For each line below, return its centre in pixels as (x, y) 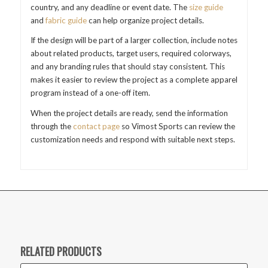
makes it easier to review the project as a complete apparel (134, 80)
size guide (206, 7)
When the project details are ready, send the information (129, 113)
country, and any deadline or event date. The (109, 7)
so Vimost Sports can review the (177, 126)
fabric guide (66, 20)
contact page (96, 126)
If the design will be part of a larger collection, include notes (134, 40)
